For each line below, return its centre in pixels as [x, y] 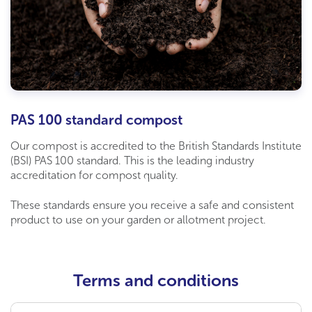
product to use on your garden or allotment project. [138, 220]
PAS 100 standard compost [96, 120]
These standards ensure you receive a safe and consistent [152, 205]
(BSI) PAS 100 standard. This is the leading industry [132, 161]
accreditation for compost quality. [94, 175]
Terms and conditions [156, 281]
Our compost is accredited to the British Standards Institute [156, 146]
